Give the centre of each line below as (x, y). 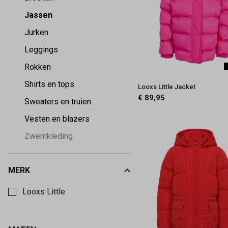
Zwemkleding (49, 136)
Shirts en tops (49, 84)
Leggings (41, 49)
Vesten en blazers (57, 119)
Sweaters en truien (58, 101)
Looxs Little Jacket (167, 87)
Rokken (38, 67)
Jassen (38, 15)
